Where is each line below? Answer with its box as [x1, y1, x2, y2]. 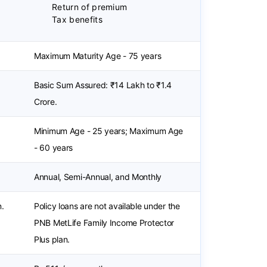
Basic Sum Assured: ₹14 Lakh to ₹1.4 [34, 80, 172, 90]
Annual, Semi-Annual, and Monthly [34, 172, 162, 182]
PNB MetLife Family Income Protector [34, 218, 175, 228]
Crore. [34, 97, 57, 107]
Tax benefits [52, 14, 103, 24]
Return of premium [52, 2, 128, 12]
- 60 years [34, 142, 73, 153]
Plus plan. [34, 234, 70, 244]
